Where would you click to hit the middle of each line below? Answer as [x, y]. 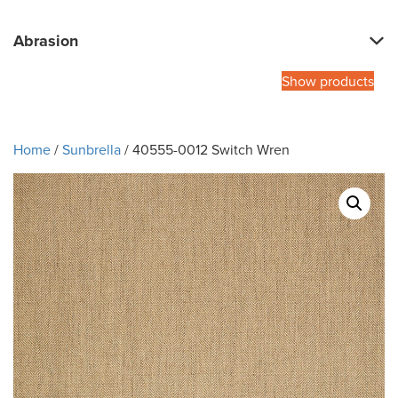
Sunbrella [92, 150]
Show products [328, 81]
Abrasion [46, 41]
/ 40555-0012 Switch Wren [205, 150]
